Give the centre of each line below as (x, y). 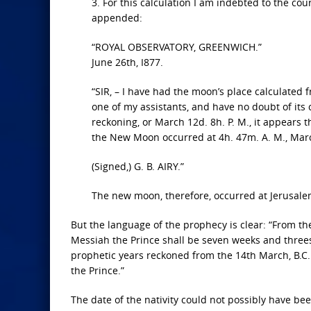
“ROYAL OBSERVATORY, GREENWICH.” (177, 47)
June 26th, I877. (127, 62)
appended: (117, 17)
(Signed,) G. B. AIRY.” (138, 166)
